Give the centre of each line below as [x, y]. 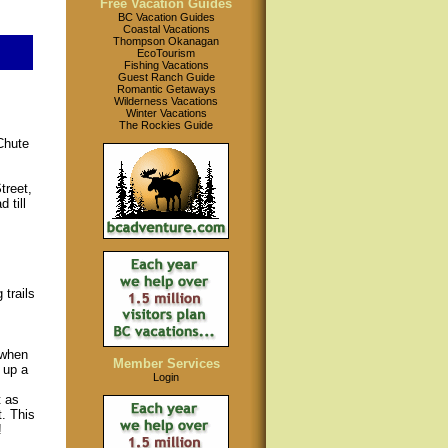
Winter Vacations [166, 113]
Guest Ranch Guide [166, 77]
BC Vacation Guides [166, 17]
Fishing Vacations [166, 65]
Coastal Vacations [166, 29]
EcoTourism [166, 53]
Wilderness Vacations [166, 101]
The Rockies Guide [166, 125]
